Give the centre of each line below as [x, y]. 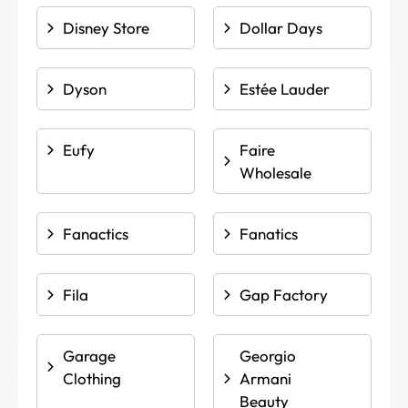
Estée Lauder [285, 89]
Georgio [268, 356]
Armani [265, 378]
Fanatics [269, 234]
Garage [89, 356]
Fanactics [96, 234]
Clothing [92, 378]
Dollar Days [281, 28]
